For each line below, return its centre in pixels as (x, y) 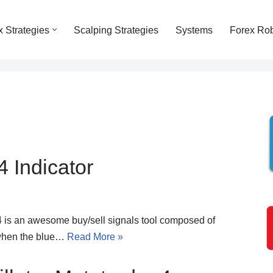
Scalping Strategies (116, 30)
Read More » (95, 236)
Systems (194, 30)
